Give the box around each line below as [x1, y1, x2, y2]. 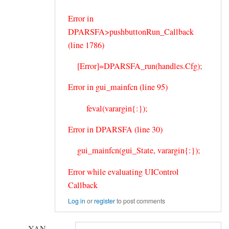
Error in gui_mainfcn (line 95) [68, 81, 168, 93]
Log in [68, 196, 85, 205]
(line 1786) [68, 39, 104, 51]
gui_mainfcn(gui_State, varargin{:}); [68, 145, 200, 156]
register [94, 196, 115, 205]
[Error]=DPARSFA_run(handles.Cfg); [68, 60, 202, 72]
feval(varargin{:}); [68, 102, 148, 114]
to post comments [115, 196, 165, 205]
